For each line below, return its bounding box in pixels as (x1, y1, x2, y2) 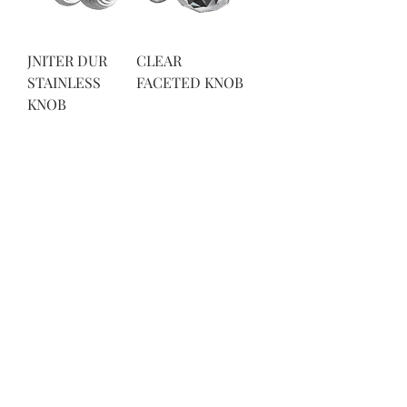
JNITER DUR (27, 51, 107, 70)
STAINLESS (27, 73, 101, 92)
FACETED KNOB (136, 73, 243, 92)
